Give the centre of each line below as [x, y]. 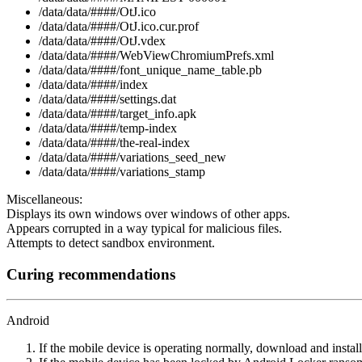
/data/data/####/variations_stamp [122, 172]
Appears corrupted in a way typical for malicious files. [144, 229]
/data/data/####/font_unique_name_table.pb [150, 70]
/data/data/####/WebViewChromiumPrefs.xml [156, 56]
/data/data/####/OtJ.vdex [102, 41]
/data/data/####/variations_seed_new [133, 158]
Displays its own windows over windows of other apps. [148, 214]
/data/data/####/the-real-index [114, 143]
